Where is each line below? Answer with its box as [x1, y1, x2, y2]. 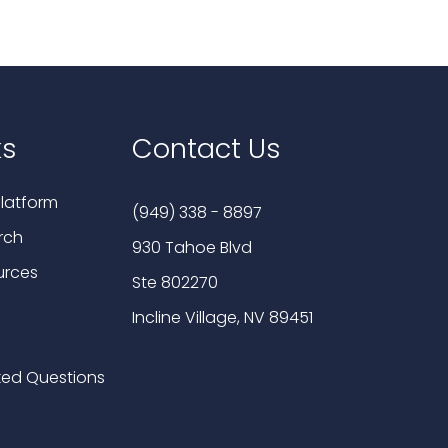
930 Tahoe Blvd [132, 236, 253, 259]
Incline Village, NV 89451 [132, 306, 314, 329]
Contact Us [132, 130, 282, 167]
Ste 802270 [132, 271, 219, 294]
